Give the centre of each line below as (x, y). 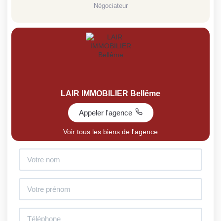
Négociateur (110, 6)
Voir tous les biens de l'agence (110, 132)
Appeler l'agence (105, 113)
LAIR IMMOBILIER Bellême (110, 94)
